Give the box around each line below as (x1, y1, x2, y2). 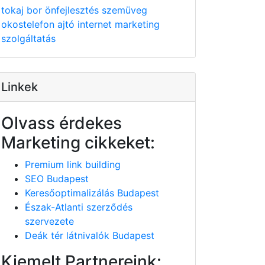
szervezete (25, 215, 74, 227)
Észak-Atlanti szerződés (25, 201, 132, 213)
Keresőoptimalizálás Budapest (25, 187, 159, 199)
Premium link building (25, 159, 121, 170)
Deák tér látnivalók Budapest (25, 230, 154, 241)
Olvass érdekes (1, 113, 122, 133)
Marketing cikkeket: (1, 132, 155, 153)
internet (77, 18, 115, 30)
